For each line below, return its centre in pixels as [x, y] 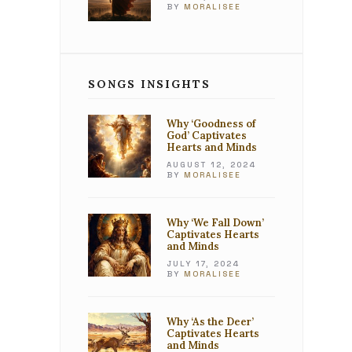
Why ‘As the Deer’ [210, 322]
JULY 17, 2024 [203, 264]
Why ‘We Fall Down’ [215, 223]
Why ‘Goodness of [211, 124]
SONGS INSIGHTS [149, 84]
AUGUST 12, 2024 [211, 165]
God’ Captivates [207, 136]
